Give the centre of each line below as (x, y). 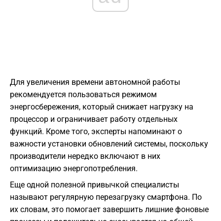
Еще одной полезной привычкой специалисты (94, 185)
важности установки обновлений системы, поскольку (109, 144)
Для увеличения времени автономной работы (95, 82)
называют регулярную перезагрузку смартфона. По (106, 197)
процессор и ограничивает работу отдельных (94, 119)
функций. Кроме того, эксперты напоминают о (96, 132)
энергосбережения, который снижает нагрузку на (102, 107)
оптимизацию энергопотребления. (74, 169)
